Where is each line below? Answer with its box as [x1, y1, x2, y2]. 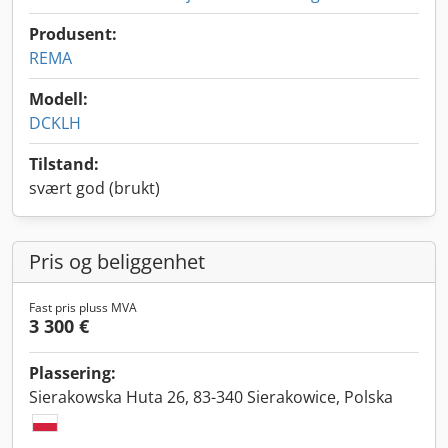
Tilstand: [29, 153, 99, 175]
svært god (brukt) [29, 177, 160, 199]
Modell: [29, 88, 88, 110]
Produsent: [29, 23, 117, 45]
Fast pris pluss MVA [29, 299, 137, 316]
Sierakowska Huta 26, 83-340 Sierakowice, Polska [29, 386, 393, 408]
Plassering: [29, 362, 116, 384]
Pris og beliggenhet [29, 248, 205, 275]
